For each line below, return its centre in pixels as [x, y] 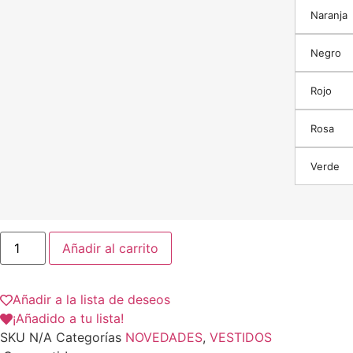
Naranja [329, 15]
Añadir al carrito [111, 248]
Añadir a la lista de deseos [91, 299]
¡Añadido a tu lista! [68, 318]
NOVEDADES [164, 337]
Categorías [89, 337]
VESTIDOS [241, 337]
